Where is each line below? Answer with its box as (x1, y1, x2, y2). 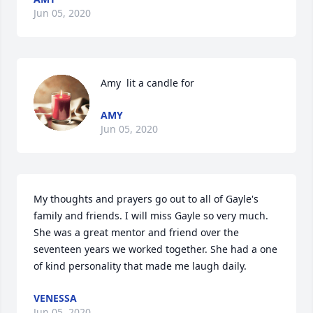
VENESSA (34, 291, 77, 305)
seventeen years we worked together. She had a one (34, 242, 277, 256)
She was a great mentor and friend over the (34, 226, 239, 239)
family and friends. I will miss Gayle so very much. (34, 209, 268, 222)
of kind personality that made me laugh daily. (34, 259, 247, 272)
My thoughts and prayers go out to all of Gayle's (34, 192, 259, 205)
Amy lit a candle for (101, 76, 194, 89)
